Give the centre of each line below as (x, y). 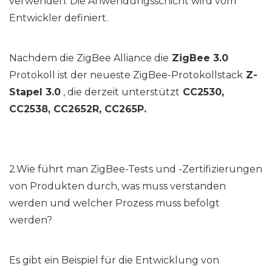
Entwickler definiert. (59, 18)
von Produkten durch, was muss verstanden (117, 186)
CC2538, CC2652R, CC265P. (78, 109)
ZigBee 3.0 (199, 58)
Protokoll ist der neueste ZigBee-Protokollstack (126, 75)
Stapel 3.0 (35, 92)
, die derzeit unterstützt (120, 92)
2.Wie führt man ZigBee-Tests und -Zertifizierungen (136, 169)
